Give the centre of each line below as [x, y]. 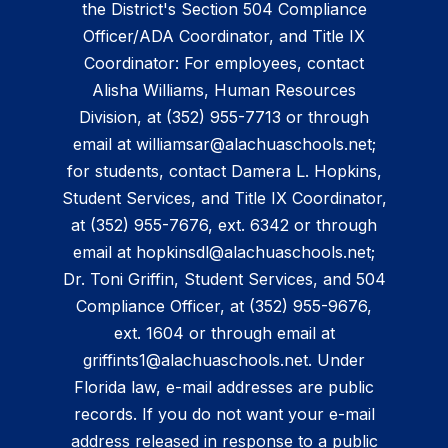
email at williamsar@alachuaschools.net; [224, 144]
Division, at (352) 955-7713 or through [224, 117]
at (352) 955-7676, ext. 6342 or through [224, 225]
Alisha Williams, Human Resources [224, 90]
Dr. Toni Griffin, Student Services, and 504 [224, 279]
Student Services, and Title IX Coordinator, [224, 198]
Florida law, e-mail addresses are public [224, 387]
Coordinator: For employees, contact [224, 63]
